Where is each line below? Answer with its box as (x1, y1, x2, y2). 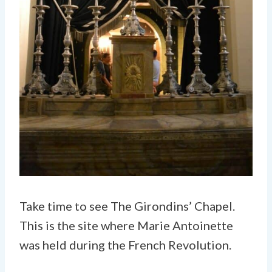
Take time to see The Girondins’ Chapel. (19, 198, 235, 213)
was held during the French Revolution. (19, 237, 231, 252)
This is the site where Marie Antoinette (19, 217, 233, 233)
